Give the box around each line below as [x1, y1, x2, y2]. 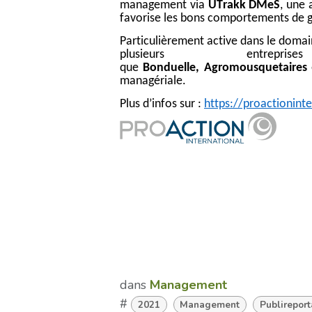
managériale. [120, 75, 186, 88]
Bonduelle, [143, 61, 204, 75]
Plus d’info [120, 97, 172, 111]
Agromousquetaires [203, 61, 307, 75]
